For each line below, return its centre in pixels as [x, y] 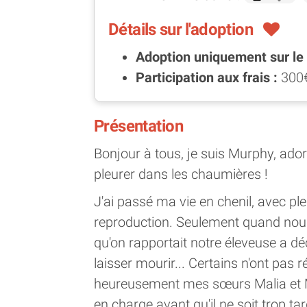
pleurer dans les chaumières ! [181, 174]
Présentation [138, 126]
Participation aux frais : [208, 77]
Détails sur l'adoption [181, 29]
